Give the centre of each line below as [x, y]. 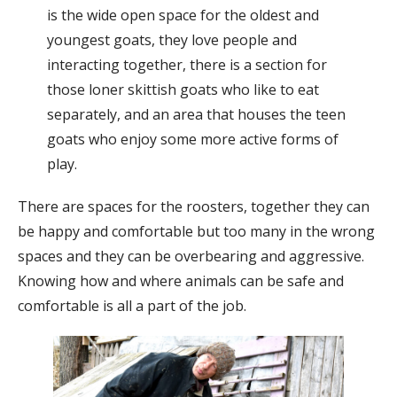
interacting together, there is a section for [187, 65]
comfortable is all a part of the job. [132, 306]
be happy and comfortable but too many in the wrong [196, 232]
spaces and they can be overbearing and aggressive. [191, 257]
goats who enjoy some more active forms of [192, 140]
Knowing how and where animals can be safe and [181, 281]
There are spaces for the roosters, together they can [194, 207]
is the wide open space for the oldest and [183, 16]
